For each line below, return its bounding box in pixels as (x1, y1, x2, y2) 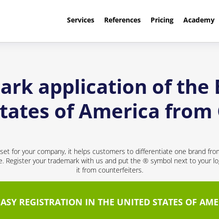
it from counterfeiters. (76, 165, 143, 175)
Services (66, 15, 94, 24)
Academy (183, 15, 215, 24)
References (104, 15, 141, 24)
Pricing (150, 15, 174, 24)
